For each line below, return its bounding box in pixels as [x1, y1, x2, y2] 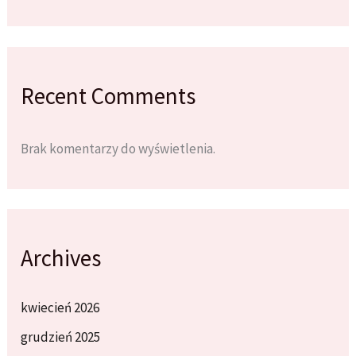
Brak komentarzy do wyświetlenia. [21, 139, 216, 157]
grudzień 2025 [21, 328, 101, 346]
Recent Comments [21, 81, 196, 110]
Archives [21, 244, 102, 273]
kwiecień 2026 [21, 298, 100, 316]
